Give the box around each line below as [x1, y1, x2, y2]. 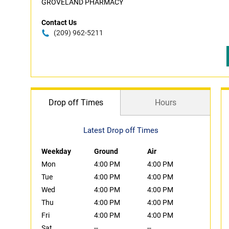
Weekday [41, 147, 71, 155]
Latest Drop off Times [83, 126, 158, 135]
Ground [94, 147, 119, 155]
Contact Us [41, 18, 77, 27]
